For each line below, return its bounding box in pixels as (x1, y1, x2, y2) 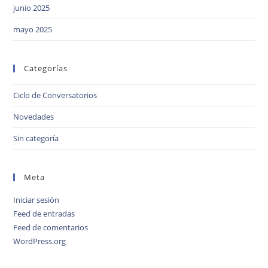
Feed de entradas (13, 208, 75, 219)
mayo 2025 (13, 23, 53, 35)
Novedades (13, 111, 54, 122)
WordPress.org (13, 235, 66, 246)
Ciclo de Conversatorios (13, 89, 98, 100)
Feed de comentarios (13, 221, 89, 233)
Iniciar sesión (13, 194, 60, 205)
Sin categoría (13, 132, 59, 144)
